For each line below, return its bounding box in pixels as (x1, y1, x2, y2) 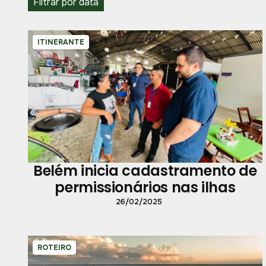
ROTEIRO (37, 242, 71, 252)
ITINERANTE (37, 37, 84, 47)
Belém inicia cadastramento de (33, 160, 257, 180)
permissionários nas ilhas (55, 177, 236, 197)
